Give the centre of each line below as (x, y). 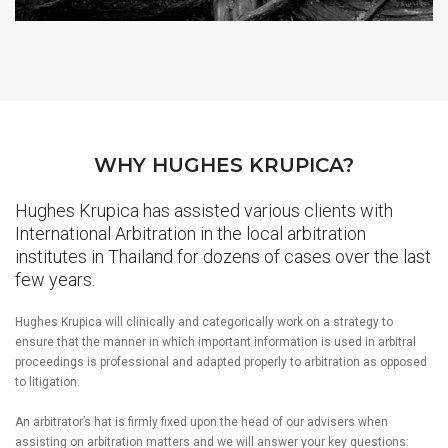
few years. (55, 279)
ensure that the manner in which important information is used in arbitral (215, 341)
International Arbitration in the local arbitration (190, 233)
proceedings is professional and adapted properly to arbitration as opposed (221, 361)
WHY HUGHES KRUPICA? (224, 165)
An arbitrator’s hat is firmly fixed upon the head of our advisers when (201, 421)
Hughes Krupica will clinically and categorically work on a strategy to (204, 321)
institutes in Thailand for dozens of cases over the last (223, 256)
